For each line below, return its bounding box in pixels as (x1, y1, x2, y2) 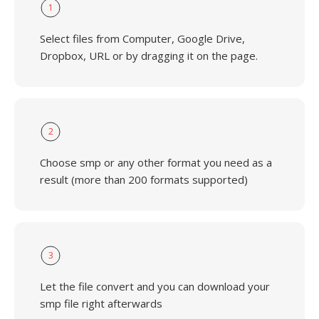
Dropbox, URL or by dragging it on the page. (40, 48, 258, 63)
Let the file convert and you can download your (40, 279, 270, 293)
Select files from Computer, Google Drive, (40, 31, 245, 46)
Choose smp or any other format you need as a (40, 155, 272, 169)
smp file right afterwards (40, 296, 162, 310)
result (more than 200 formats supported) (40, 172, 248, 187)
